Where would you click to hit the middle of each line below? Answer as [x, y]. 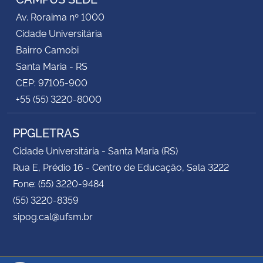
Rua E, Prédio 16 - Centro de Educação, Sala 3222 [121, 166]
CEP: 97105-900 [52, 82]
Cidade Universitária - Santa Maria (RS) [95, 150]
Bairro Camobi [47, 49]
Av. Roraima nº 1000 [60, 16]
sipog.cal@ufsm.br [53, 216]
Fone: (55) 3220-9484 [58, 183]
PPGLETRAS [46, 132]
